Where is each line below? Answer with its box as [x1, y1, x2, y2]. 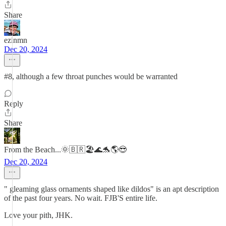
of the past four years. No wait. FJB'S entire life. [4, 194, 157, 202]
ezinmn [4, 36, 27, 44]
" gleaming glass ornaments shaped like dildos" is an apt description [4, 185, 219, 193]
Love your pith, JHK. [4, 211, 73, 219]
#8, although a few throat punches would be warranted [4, 72, 178, 81]
